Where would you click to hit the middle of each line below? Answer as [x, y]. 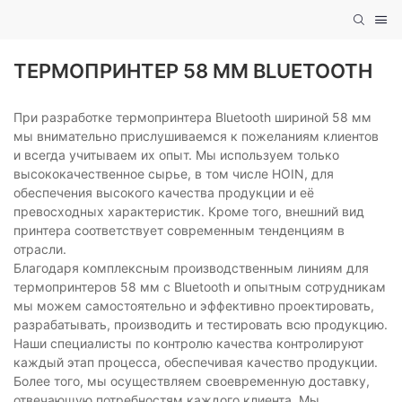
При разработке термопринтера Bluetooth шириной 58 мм [192, 118]
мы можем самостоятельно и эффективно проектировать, [194, 306]
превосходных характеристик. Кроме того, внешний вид [189, 212]
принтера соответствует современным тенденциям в [179, 231]
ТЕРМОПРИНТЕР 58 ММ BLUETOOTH [193, 71]
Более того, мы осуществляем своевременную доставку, [192, 381]
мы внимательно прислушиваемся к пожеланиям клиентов [196, 136]
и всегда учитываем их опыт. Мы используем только [176, 155]
